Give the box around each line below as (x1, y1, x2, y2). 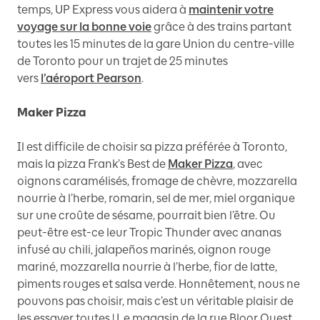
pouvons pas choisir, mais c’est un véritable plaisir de (17, 294, 294, 309)
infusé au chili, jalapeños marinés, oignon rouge (17, 243, 271, 257)
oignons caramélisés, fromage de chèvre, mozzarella (17, 174, 297, 189)
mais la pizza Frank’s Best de (17, 157, 166, 171)
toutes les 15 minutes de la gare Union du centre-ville (17, 37, 294, 51)
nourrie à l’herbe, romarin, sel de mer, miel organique (17, 191, 295, 206)
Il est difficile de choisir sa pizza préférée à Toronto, (17, 140, 287, 154)
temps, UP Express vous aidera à (17, 3, 186, 17)
